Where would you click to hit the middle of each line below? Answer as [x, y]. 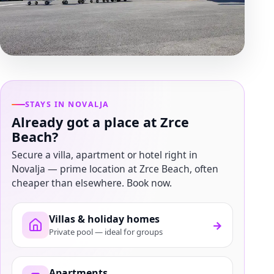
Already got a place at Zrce [100, 122]
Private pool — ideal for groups [106, 232]
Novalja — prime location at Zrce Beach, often [115, 168]
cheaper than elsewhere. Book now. [92, 183]
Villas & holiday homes [104, 219]
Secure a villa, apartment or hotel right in [105, 154]
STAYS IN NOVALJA [67, 104]
